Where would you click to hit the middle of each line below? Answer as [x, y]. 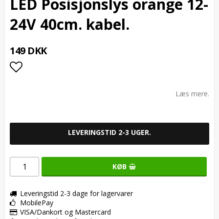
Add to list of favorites [74, 86]
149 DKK [28, 50]
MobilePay [37, 202]
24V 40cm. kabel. [70, 24]
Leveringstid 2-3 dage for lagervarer [77, 193]
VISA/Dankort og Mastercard [66, 212]
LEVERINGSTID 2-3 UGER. [109, 132]
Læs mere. [192, 93]
